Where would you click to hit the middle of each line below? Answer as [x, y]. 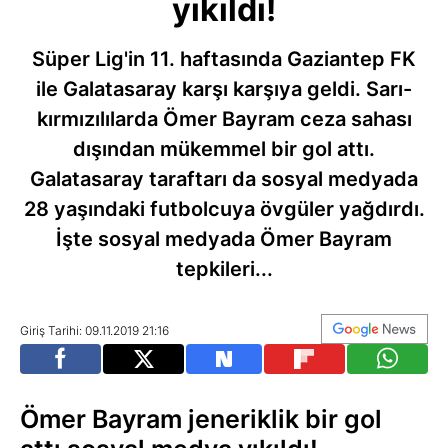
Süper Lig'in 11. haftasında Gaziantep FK [224, 59]
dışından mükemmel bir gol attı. [224, 149]
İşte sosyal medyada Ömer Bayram [224, 239]
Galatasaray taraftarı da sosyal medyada [224, 179]
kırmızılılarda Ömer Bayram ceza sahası [224, 119]
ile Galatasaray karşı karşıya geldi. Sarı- [224, 89]
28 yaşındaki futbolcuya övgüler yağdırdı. [224, 209]
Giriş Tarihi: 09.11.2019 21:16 [94, 330]
